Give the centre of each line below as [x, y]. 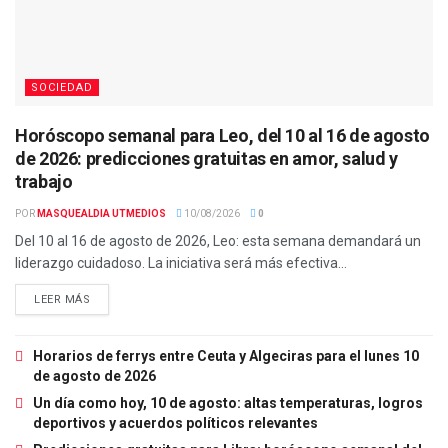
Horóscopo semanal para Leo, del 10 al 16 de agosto [223, 136]
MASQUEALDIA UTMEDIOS [101, 214]
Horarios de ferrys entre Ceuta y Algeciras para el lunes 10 [226, 356]
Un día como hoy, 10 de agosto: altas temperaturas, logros [228, 403]
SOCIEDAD [62, 88]
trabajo [44, 182]
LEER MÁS [62, 300]
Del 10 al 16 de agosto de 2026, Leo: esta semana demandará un [218, 241]
